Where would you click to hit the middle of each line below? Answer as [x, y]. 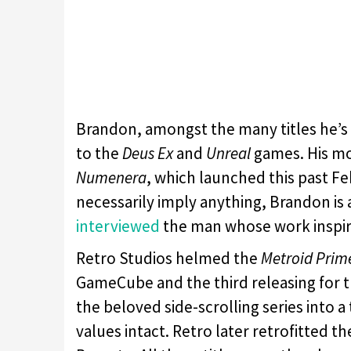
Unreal [228, 153]
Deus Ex [148, 153]
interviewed [118, 226]
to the [99, 153]
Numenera [111, 177]
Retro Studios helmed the [168, 258]
